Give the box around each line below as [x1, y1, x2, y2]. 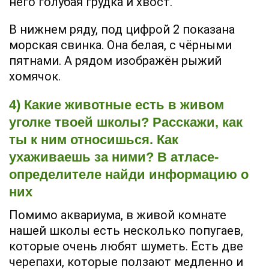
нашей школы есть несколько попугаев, [9, 223, 243, 238]
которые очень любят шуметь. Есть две [9, 238, 243, 253]
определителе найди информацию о [9, 166, 249, 182]
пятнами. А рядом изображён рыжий [9, 53, 222, 68]
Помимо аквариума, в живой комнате [9, 207, 226, 222]
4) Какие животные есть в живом [9, 97, 224, 112]
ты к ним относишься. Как [9, 131, 178, 147]
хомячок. [9, 68, 61, 83]
